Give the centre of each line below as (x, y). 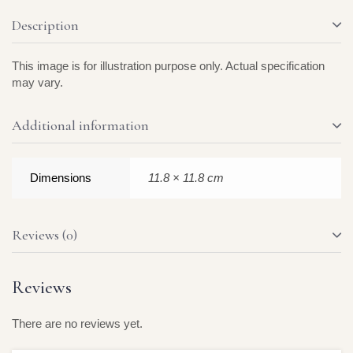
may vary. (37, 82)
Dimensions (61, 178)
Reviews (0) (45, 235)
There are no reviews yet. (77, 324)
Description (45, 25)
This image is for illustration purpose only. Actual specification (168, 65)
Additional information (80, 126)
